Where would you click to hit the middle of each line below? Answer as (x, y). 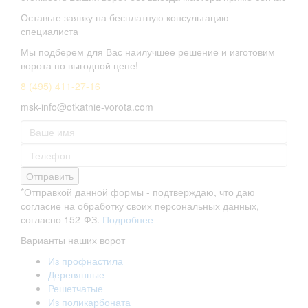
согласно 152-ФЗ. (62, 220)
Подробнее (128, 220)
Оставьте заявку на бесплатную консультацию (125, 18)
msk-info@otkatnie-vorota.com (87, 107)
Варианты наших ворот (73, 240)
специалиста (49, 31)
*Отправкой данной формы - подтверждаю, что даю (138, 192)
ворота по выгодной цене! (79, 66)
